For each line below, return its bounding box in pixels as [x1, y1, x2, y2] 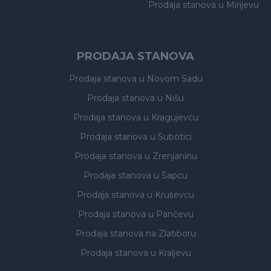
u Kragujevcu [143, 112, 198, 123]
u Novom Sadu [139, 73, 203, 84]
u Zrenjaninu [144, 151, 197, 162]
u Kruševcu [147, 189, 194, 200]
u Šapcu [154, 170, 188, 181]
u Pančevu [148, 209, 194, 220]
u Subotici [149, 131, 192, 142]
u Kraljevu [150, 247, 191, 258]
